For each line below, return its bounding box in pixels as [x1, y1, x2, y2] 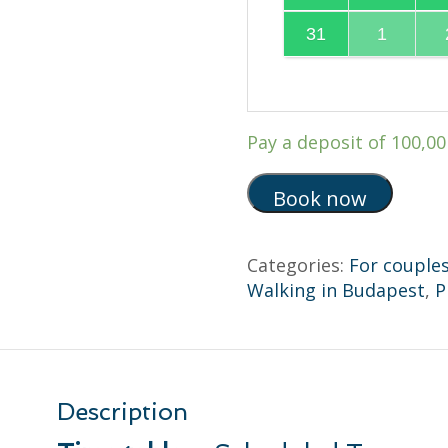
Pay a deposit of [246, 130, 391, 155]
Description [57, 397, 189, 427]
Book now [272, 185, 367, 213]
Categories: [246, 253, 349, 278]
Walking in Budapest [246, 278, 425, 303]
